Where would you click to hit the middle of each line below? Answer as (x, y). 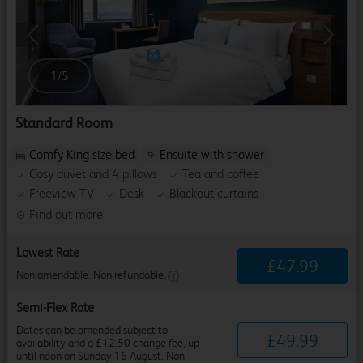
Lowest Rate (48, 253)
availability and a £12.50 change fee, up (108, 343)
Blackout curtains (214, 194)
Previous (50, 40)
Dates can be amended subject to (92, 330)
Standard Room (64, 123)
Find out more (66, 215)
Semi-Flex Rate (55, 308)
